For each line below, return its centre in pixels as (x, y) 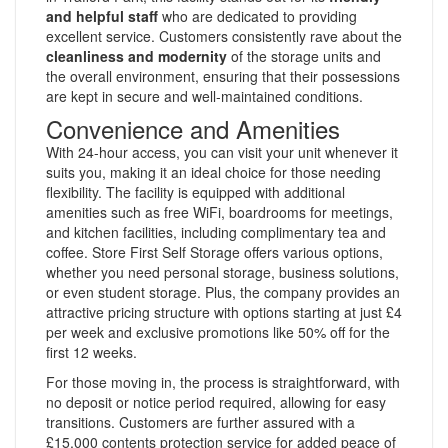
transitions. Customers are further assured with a (200, 421)
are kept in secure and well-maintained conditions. (204, 95)
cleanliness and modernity (136, 55)
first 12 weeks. (91, 351)
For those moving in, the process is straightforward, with (223, 381)
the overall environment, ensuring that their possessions (223, 75)
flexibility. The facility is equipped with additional (195, 191)
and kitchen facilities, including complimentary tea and (216, 231)
